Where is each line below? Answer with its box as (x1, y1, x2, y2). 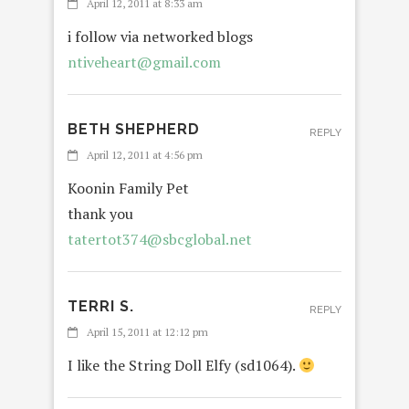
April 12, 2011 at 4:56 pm (87, 148, 203, 163)
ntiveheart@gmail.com (68, 52, 221, 73)
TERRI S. (68, 298, 134, 316)
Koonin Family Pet (68, 178, 189, 199)
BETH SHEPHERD (68, 121, 200, 139)
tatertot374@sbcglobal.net (68, 229, 252, 250)
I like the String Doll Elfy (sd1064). (68, 355, 299, 376)
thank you (68, 204, 133, 225)
